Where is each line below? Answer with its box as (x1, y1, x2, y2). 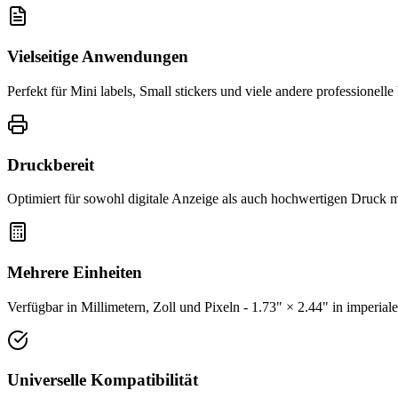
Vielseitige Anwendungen (7, 47, 188, 67)
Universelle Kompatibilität (7, 370, 198, 390)
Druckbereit (7, 155, 94, 174)
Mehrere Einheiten (7, 263, 142, 283)
